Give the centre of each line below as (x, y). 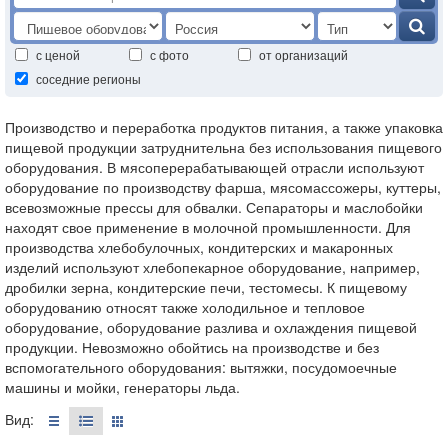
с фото (169, 54)
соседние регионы (88, 78)
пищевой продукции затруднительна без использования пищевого (223, 147)
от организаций (303, 54)
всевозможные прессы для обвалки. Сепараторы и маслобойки (214, 207)
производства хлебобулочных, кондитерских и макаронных (199, 247)
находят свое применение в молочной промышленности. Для (208, 227)
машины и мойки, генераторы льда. (122, 387)
